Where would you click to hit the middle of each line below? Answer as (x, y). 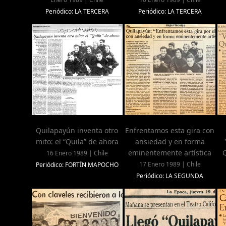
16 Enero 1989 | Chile (77, 153)
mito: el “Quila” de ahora (77, 142)
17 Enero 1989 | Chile (170, 164)
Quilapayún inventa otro (77, 131)
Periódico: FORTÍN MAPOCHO (77, 165)
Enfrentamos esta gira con (170, 131)
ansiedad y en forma (170, 142)
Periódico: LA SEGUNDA (170, 176)
